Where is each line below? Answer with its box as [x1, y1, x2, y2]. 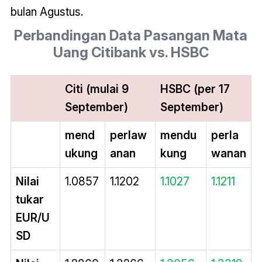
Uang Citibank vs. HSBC [53, 44, 209, 61]
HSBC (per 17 [160, 82, 230, 96]
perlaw [109, 128, 147, 143]
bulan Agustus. [10, 5, 83, 19]
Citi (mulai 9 [64, 82, 129, 96]
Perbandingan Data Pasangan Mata [14, 27, 248, 44]
